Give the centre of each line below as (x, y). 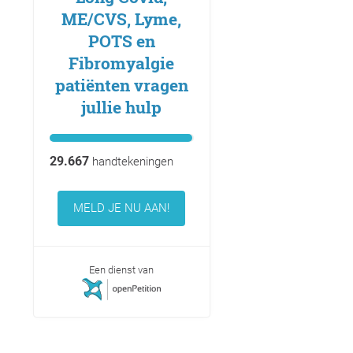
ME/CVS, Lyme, (121, 19)
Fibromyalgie (121, 63)
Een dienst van (121, 270)
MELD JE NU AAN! (121, 208)
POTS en (121, 41)
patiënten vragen (121, 85)
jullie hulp (121, 108)
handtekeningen (131, 162)
